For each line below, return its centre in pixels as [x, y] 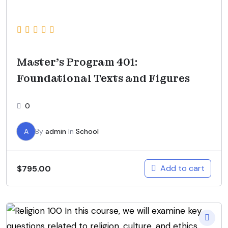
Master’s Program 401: [77, 62]
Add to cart [182, 168]
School [87, 132]
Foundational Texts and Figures [103, 79]
